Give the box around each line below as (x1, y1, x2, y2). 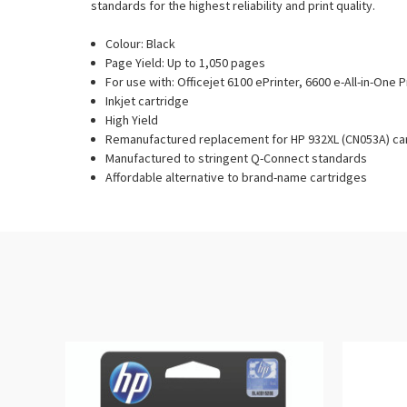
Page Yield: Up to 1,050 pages (105, 54, 266, 71)
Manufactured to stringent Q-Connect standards (105, 149, 368, 166)
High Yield (105, 111, 159, 128)
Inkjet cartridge (105, 92, 190, 109)
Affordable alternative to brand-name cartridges (105, 168, 368, 185)
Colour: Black (105, 35, 176, 52)
